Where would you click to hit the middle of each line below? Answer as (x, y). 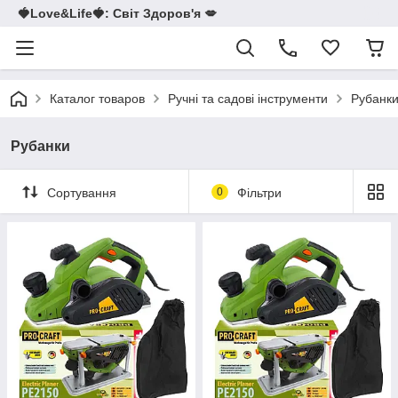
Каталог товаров (97, 99)
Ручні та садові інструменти (248, 99)
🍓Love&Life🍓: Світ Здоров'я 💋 (117, 13)
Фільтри (259, 192)
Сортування (82, 192)
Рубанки (40, 146)
